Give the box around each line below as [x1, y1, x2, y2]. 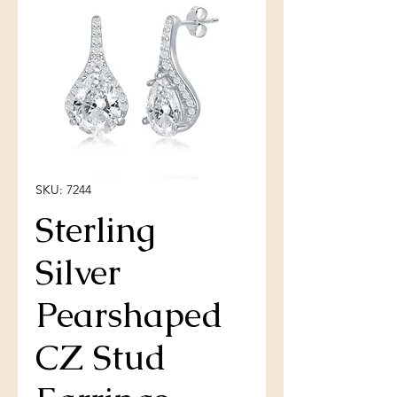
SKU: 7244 [35, 182, 91, 198]
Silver [35, 249, 121, 296]
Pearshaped [35, 292, 223, 339]
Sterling [35, 206, 155, 253]
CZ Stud [35, 334, 167, 381]
